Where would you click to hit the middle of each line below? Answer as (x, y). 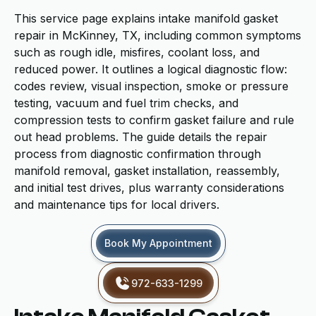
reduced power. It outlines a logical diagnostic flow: (151, 69)
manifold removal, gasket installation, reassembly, (147, 171)
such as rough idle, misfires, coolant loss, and (137, 52)
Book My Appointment (158, 243)
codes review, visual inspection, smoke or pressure (151, 86)
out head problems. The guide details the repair (141, 137)
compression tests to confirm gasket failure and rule (154, 120)
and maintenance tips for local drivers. (117, 205)
